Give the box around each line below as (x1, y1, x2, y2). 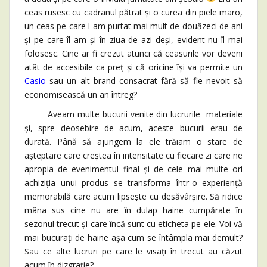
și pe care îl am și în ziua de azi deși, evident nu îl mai (24, 33, 243, 45)
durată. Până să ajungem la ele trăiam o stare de (24, 135, 243, 147)
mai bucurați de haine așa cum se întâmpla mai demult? (24, 231, 243, 243)
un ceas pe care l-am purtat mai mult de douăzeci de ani (24, 20, 243, 32)
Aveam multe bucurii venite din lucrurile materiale (24, 108, 243, 120)
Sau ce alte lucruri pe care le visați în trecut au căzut (24, 245, 243, 257)
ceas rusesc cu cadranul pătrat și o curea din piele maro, (24, 6, 243, 18)
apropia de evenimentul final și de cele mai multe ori (24, 163, 243, 175)
